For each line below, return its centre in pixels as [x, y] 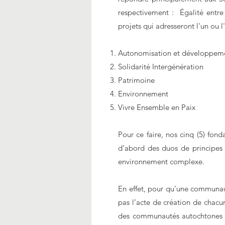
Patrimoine [136, 80]
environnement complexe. [161, 161]
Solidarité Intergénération [161, 67]
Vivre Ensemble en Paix [157, 107]
